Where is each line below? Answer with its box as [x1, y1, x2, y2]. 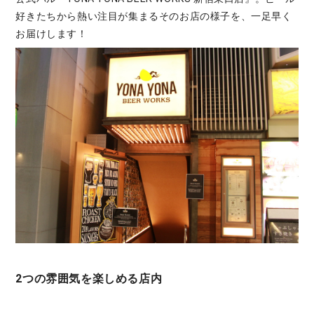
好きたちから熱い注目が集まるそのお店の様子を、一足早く [15, 11, 292, 22]
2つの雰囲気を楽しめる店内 [15, 272, 163, 286]
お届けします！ [15, 28, 88, 39]
